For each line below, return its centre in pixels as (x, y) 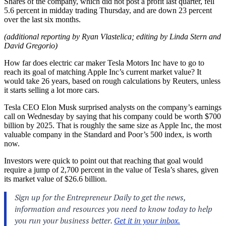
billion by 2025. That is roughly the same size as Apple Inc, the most (113, 125)
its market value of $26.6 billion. (55, 179)
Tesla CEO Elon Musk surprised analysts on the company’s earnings (113, 107)
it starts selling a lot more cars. (52, 90)
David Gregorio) (31, 45)
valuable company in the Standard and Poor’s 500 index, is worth (108, 134)
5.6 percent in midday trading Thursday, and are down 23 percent (108, 10)
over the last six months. (42, 19)
